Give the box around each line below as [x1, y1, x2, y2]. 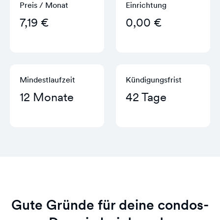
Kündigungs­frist [126, 75, 182, 84]
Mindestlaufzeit [20, 75, 75, 84]
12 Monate [20, 89, 74, 105]
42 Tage [126, 89, 166, 105]
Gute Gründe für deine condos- [11, 196, 209, 214]
